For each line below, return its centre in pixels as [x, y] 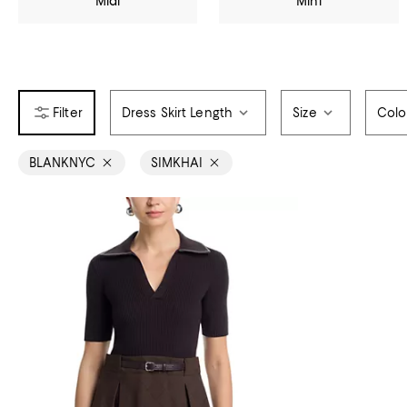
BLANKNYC [62, 163]
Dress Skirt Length [177, 113]
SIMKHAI [177, 163]
